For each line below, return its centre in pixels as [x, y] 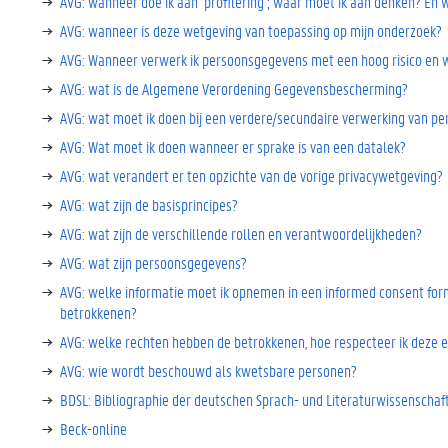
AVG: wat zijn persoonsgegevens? [153, 262]
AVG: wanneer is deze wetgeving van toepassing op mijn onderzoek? [251, 30]
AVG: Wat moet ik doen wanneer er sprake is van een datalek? [233, 146]
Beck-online [93, 428]
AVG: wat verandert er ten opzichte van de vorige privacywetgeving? [251, 175]
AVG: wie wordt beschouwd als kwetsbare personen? [208, 370]
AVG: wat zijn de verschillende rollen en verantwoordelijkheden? [241, 233]
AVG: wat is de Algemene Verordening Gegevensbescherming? [234, 88]
